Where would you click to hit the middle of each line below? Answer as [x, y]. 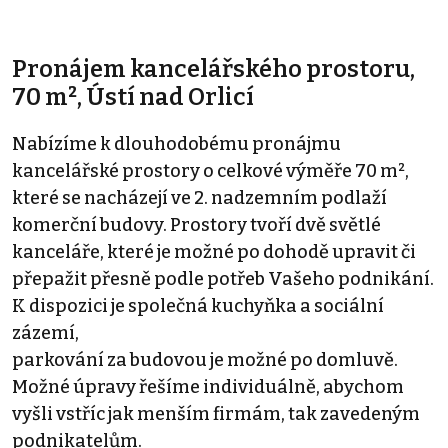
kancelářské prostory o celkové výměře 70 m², [210, 170]
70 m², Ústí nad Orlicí [133, 96]
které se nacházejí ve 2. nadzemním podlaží [199, 197]
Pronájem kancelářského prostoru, [213, 68]
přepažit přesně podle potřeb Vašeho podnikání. [223, 278]
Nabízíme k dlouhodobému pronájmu [176, 143]
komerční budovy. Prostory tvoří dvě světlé [196, 224]
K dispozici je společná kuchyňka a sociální [198, 305]
